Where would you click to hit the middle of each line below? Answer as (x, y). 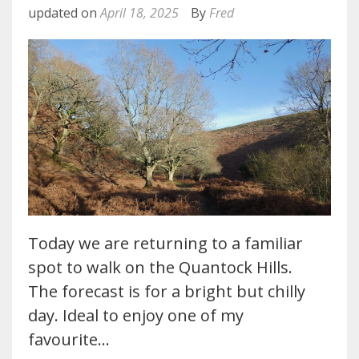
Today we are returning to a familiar (165, 243)
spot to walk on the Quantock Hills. (162, 267)
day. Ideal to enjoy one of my (136, 315)
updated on (64, 12)
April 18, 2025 (139, 12)
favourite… (69, 339)
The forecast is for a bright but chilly (167, 291)
